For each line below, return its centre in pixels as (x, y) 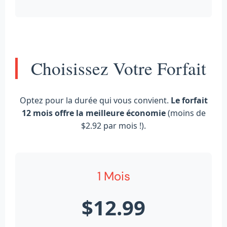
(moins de (185, 113)
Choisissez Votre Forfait (119, 68)
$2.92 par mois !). (113, 125)
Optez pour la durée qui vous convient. (95, 100)
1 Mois (113, 176)
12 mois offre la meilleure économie (93, 113)
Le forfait (189, 100)
